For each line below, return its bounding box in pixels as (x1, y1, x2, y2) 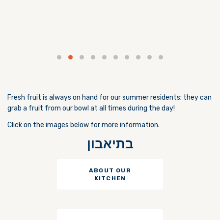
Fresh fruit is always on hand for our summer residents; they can (7, 93, 212, 102)
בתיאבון (86, 139, 134, 153)
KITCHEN (94, 175, 126, 182)
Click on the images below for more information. (7, 121, 160, 130)
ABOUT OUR (89, 167, 131, 174)
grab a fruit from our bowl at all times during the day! (7, 104, 175, 113)
